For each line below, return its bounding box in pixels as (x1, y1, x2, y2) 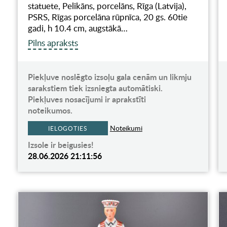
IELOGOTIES (48, 124, 88, 133)
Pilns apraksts (27, 37, 78, 49)
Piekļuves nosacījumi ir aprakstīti (27, 93, 146, 105)
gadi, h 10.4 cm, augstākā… (27, 22, 128, 34)
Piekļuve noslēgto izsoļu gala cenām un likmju (27, 71, 192, 83)
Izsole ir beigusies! (27, 139, 94, 151)
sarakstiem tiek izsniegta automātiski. (27, 82, 163, 94)
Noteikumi (109, 123, 142, 133)
